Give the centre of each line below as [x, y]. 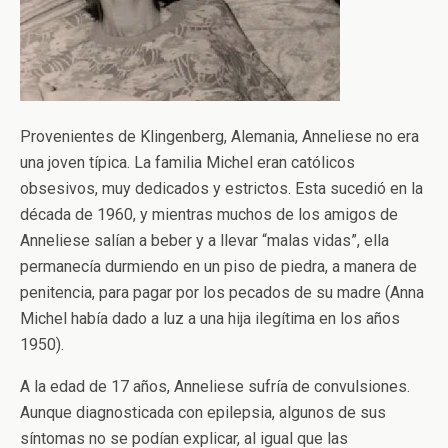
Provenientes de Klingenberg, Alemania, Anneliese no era [219, 136]
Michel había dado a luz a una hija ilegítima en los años [210, 318]
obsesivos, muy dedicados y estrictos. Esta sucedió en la [221, 188]
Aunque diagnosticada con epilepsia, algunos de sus [203, 412]
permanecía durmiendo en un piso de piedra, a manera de [218, 266]
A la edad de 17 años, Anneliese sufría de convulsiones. [215, 386]
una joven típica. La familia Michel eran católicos [187, 162]
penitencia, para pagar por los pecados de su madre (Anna [222, 292]
